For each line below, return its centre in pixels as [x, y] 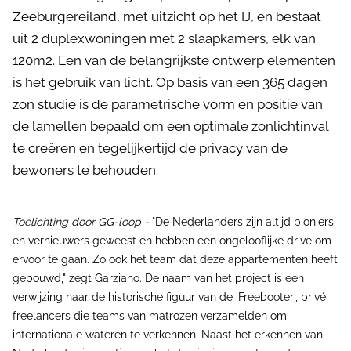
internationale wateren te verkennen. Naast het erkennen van [168, 335]
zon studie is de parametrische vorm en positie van [168, 104]
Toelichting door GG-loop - [81, 222]
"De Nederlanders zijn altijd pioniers [241, 222]
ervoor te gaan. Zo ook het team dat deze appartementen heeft [175, 259]
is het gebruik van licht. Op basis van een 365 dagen [170, 82]
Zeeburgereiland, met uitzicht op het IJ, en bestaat [167, 16]
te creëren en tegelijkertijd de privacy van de [150, 148]
